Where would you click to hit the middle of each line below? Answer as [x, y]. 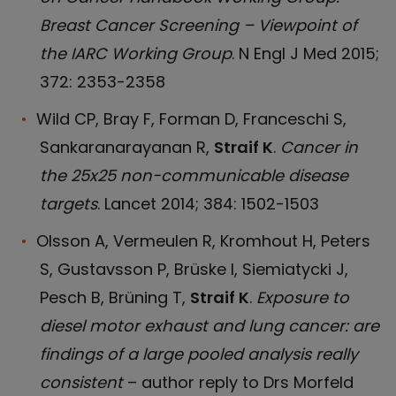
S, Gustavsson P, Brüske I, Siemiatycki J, [194, 269]
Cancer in [319, 147]
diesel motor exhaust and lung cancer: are [209, 326]
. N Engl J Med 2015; [305, 53]
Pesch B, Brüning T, [115, 297]
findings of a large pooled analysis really [199, 354]
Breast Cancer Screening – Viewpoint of [198, 25]
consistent [84, 382]
